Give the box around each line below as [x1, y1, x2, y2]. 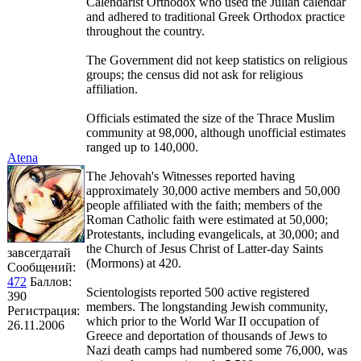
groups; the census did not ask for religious [86, 67, 303, 81]
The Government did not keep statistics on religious [86, 52, 347, 67]
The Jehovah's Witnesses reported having [86, 168, 295, 183]
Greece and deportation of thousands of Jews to [86, 328, 327, 342]
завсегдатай [7, 245, 71, 259]
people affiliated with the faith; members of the [86, 197, 322, 212]
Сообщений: [7, 259, 76, 274]
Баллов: [30, 274, 72, 288]
